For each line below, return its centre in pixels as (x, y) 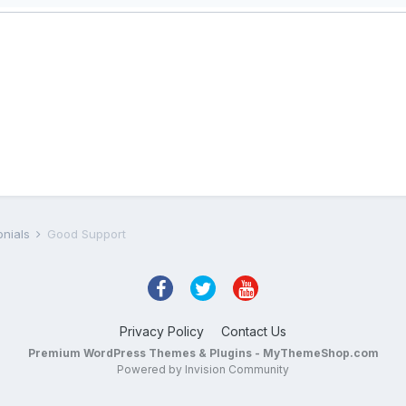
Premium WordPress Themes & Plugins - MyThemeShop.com (203, 353)
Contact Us (254, 331)
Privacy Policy (162, 331)
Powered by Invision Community (203, 369)
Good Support (87, 234)
